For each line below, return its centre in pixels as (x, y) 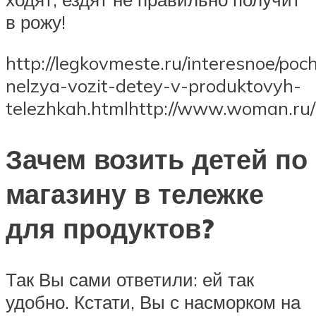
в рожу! (36, 22)
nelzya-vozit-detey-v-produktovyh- (153, 86)
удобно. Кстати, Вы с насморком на (153, 302)
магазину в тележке (135, 193)
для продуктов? (110, 228)
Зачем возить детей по (157, 159)
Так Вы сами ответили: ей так (130, 279)
